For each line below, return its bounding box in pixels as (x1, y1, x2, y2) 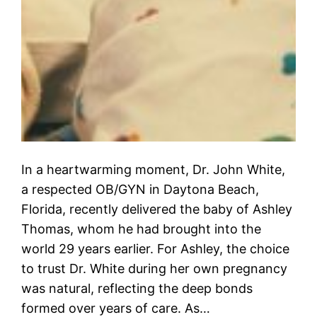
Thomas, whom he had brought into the (21, 221, 262, 236)
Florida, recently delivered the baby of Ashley (21, 201, 293, 217)
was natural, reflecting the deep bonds (21, 280, 253, 296)
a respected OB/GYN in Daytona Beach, (21, 181, 260, 197)
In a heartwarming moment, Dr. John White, (21, 161, 286, 177)
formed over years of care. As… (21, 300, 211, 316)
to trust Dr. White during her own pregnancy (21, 260, 288, 276)
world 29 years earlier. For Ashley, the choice (21, 241, 290, 256)
